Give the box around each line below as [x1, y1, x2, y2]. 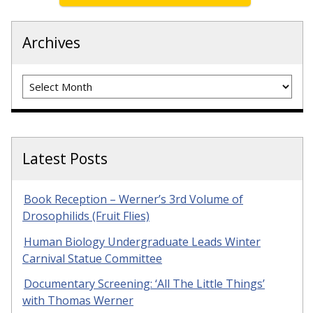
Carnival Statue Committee [22, 250, 162, 266]
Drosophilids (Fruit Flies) [22, 208, 150, 224]
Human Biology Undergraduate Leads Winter [24, 233, 261, 249]
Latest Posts [22, 148, 108, 168]
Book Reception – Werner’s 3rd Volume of [24, 191, 243, 207]
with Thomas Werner [22, 293, 133, 309]
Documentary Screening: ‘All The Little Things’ [24, 276, 265, 292]
